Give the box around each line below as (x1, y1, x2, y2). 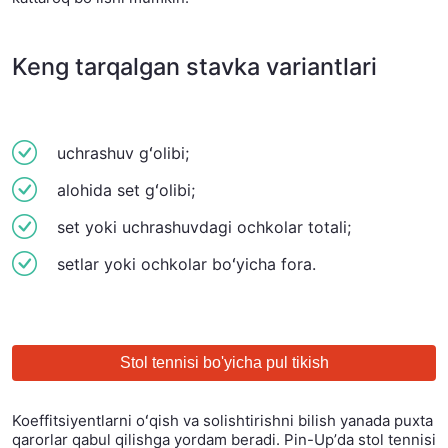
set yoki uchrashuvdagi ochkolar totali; (57, 217, 351, 238)
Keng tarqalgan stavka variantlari (12, 51, 377, 81)
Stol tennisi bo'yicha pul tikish (119, 353, 329, 371)
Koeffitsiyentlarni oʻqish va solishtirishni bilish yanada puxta (12, 410, 433, 430)
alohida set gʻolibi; (57, 180, 195, 201)
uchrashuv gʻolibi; (57, 143, 189, 164)
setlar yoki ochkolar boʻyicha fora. (57, 254, 316, 275)
